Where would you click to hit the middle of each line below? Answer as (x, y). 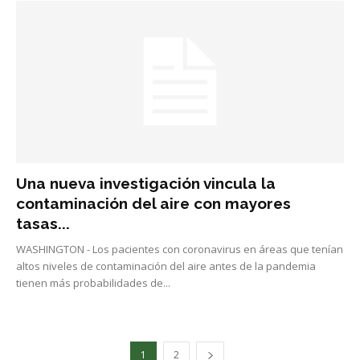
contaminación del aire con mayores (153, 203)
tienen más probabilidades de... (93, 282)
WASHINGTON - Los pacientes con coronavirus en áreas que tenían (180, 249)
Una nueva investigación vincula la (146, 183)
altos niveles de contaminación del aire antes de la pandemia (166, 266)
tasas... (43, 223)
